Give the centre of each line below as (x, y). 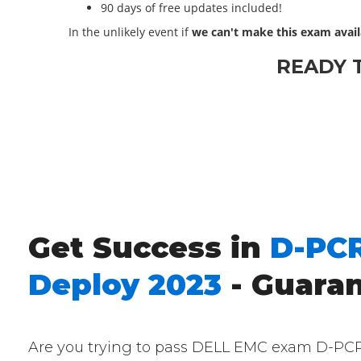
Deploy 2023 (125, 284)
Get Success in (149, 247)
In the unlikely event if (131, 32)
